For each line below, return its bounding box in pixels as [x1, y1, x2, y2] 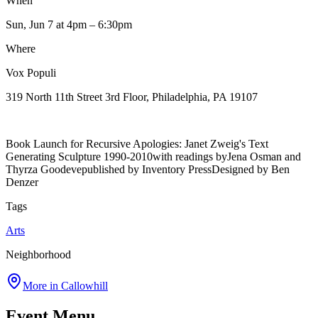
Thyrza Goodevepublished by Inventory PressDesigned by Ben [6, 163, 290, 175]
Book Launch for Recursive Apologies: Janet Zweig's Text [6, 137, 268, 150]
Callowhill [61, 279, 108, 292]
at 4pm [53, 18, 87, 31]
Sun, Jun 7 [6, 18, 53, 31]
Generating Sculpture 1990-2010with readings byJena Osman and [6, 150, 301, 163]
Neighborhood [6, 248, 71, 261]
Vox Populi [6, 66, 56, 79]
